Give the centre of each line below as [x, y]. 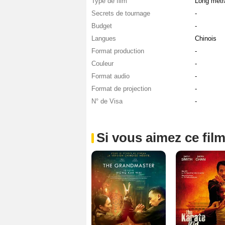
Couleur [102, 63]
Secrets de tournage [121, 13]
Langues [104, 38]
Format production [118, 51]
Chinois [205, 38]
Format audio [110, 76]
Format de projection [121, 88]
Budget [102, 26]
